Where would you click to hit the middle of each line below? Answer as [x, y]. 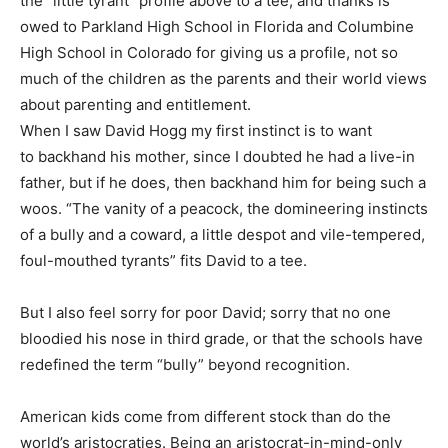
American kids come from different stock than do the [205, 416]
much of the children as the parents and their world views [223, 78]
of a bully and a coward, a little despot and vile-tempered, [222, 234]
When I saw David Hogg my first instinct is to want [196, 130]
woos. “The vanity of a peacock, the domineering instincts [224, 208]
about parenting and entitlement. [135, 104]
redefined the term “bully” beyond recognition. [185, 364]
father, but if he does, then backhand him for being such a [223, 182]
